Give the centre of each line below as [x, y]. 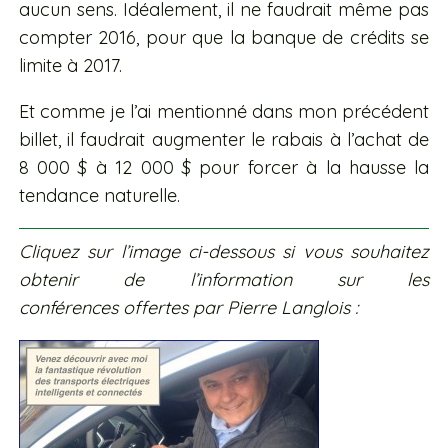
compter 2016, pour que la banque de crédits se [224, 38]
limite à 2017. [70, 66]
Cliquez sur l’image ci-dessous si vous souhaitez [224, 252]
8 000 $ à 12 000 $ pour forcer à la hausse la [224, 168]
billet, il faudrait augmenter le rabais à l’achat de [224, 140]
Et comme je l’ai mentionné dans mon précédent [224, 112]
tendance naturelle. [99, 196]
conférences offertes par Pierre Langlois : [190, 308]
